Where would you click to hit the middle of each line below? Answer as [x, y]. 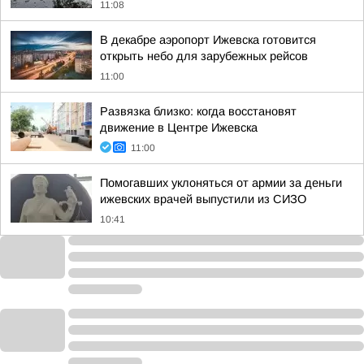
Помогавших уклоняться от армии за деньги [221, 183]
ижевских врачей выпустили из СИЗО [203, 199]
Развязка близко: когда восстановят [198, 111]
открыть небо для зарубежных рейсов [204, 56]
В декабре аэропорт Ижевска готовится [208, 40]
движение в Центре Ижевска [179, 128]
